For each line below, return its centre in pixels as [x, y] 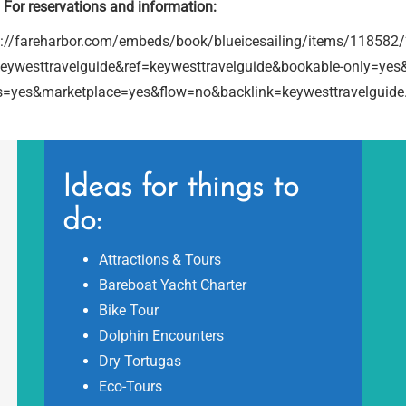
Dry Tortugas [140, 361]
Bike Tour [128, 310]
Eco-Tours [130, 387]
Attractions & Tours [159, 260]
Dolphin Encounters [161, 336]
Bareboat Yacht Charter [172, 285]
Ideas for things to [180, 188]
